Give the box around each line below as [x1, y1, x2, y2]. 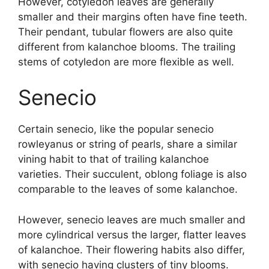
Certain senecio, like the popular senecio [18, 123, 214, 136]
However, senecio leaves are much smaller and [18, 213, 246, 226]
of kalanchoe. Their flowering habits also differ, [18, 243, 245, 256]
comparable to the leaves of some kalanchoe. [18, 183, 238, 196]
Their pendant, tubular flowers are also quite [18, 25, 233, 38]
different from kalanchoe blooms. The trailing [18, 40, 235, 53]
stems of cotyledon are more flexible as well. [18, 55, 234, 68]
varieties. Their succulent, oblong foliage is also [18, 168, 247, 181]
